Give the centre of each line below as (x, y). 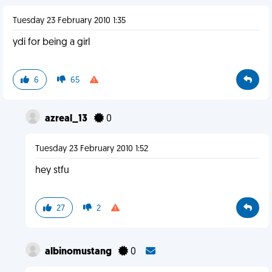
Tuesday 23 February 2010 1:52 (91, 149)
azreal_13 (67, 119)
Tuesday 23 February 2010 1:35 (69, 21)
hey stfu (52, 171)
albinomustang (79, 252)
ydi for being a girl (51, 42)
